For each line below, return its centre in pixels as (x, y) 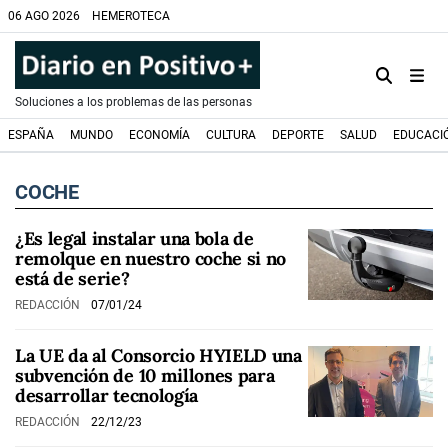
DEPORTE (298, 135)
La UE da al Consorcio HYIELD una (158, 355)
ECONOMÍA (159, 135)
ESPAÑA (31, 135)
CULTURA (231, 135)
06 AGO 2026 (44, 16)
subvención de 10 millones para (145, 375)
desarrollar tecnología (106, 395)
